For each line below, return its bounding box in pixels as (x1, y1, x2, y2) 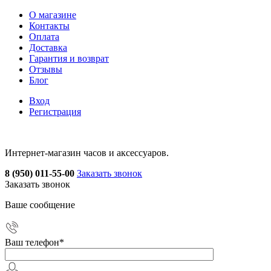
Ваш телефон (5, 237, 59, 247)
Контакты (29, 21, 70, 31)
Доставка (29, 42, 67, 53)
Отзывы (29, 64, 62, 74)
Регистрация (29, 106, 81, 117)
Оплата (29, 31, 59, 42)
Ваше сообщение (5, 200, 75, 210)
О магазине (29, 10, 76, 20)
